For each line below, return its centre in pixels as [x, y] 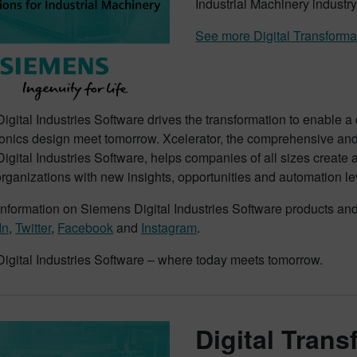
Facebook [85, 228]
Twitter [33, 228]
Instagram [169, 228]
